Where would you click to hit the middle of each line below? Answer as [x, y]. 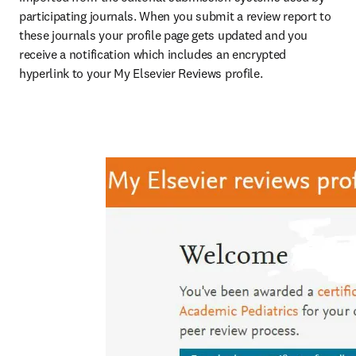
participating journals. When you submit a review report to [175, 16]
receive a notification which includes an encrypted [153, 54]
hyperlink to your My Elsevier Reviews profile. [141, 73]
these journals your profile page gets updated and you [164, 35]
